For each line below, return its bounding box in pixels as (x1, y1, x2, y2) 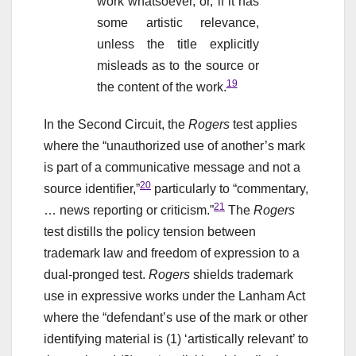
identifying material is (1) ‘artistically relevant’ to (44, 331, 308, 346)
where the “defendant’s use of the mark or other (44, 310, 308, 324)
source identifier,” (44, 181, 140, 195)
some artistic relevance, (96, 15, 260, 29)
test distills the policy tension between (44, 224, 256, 238)
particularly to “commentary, (151, 181, 308, 195)
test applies (230, 117, 297, 131)
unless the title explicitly (96, 37, 260, 51)
